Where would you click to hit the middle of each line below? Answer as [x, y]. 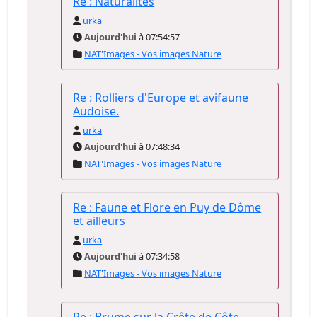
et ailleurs [99, 221]
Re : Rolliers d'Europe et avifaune [161, 98]
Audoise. [96, 111]
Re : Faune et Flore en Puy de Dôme [167, 207]
